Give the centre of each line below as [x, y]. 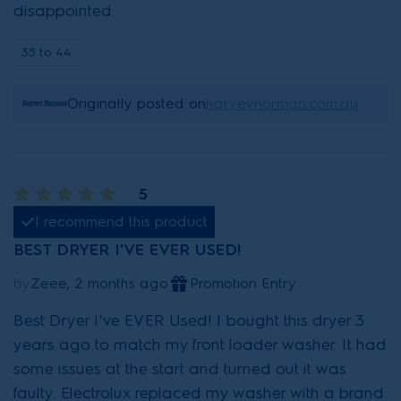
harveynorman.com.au [282, 103]
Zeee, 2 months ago [99, 283]
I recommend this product [121, 221]
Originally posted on [137, 103]
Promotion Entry [243, 283]
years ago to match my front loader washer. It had [200, 344]
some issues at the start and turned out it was [180, 368]
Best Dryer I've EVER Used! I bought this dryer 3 [189, 320]
